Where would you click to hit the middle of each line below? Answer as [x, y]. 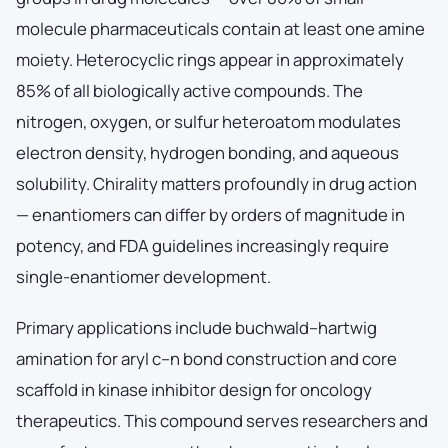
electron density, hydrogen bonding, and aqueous [207, 152]
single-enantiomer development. [143, 276]
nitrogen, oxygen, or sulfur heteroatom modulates [208, 121]
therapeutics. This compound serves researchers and [222, 420]
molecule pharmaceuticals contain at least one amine [220, 28]
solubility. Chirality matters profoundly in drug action [216, 183]
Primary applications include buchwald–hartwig [196, 327]
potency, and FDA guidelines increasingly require [202, 245]
